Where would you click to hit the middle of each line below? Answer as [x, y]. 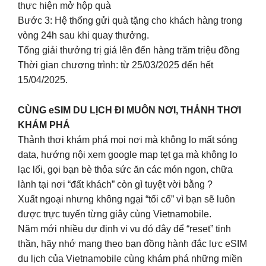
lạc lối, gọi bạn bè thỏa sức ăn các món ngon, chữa [125, 169]
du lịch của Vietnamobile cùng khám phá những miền [130, 258]
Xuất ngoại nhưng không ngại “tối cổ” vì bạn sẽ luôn [126, 199]
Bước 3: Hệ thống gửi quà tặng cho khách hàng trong [130, 21]
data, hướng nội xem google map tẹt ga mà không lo [128, 154]
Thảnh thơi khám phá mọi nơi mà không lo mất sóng [128, 140]
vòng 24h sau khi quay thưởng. [83, 36]
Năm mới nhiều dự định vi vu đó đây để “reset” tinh [124, 229]
